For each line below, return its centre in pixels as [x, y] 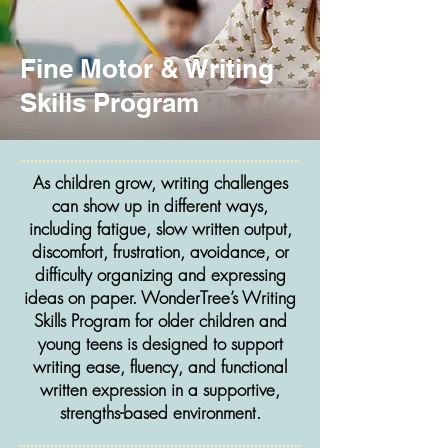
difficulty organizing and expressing [160, 274]
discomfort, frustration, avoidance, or [160, 251]
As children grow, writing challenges [160, 182]
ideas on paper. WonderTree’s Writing [160, 297]
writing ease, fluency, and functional [160, 366]
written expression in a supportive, [160, 389]
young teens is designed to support [160, 343]
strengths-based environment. [160, 412]
